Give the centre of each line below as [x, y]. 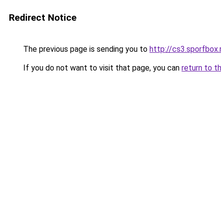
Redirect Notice [43, 18]
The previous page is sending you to [85, 49]
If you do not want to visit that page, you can [101, 68]
